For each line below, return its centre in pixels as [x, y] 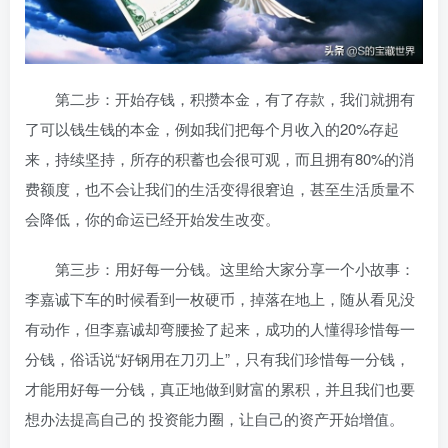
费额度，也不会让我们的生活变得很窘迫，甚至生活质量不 [220, 189]
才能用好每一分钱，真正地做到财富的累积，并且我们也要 [220, 389]
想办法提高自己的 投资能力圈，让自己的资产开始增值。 [214, 419]
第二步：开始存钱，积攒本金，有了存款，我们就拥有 [220, 99]
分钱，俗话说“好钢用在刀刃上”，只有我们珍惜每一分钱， [217, 359]
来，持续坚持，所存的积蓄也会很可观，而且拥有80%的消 [219, 159]
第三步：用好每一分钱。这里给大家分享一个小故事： [220, 269]
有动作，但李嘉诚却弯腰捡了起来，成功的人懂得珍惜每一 [220, 329]
